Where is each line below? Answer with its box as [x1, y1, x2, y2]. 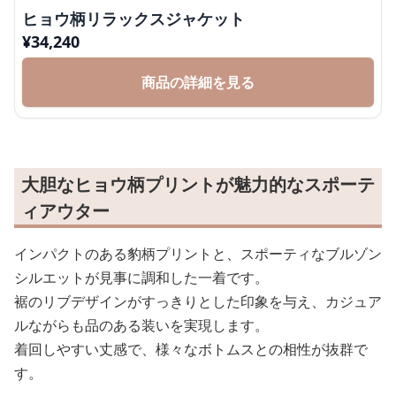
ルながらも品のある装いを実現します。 [14, 316, 269, 335]
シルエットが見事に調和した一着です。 [14, 268, 269, 287]
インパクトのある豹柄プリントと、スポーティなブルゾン [14, 244, 382, 263]
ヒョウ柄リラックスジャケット [22, 8, 245, 29]
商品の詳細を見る [141, 72, 255, 92]
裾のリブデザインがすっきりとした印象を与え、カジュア [14, 292, 382, 311]
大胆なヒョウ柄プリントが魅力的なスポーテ [21, 172, 375, 196]
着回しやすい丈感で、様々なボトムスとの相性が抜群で [14, 339, 368, 359]
